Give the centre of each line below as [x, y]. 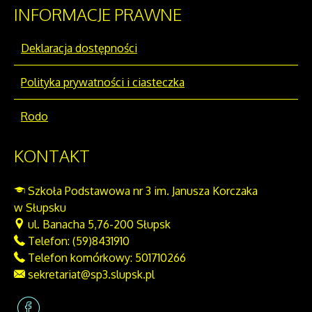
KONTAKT [52, 156]
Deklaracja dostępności [79, 48]
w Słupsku [40, 208]
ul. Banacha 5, [61, 225]
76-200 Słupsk [134, 225]
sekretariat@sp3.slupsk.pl [90, 275]
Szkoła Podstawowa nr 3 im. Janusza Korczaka [141, 191]
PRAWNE [146, 15]
